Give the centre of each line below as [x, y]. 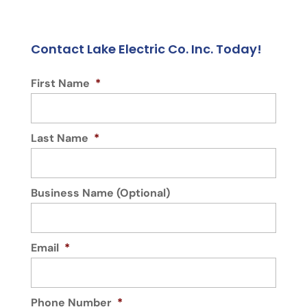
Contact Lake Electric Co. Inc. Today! [146, 49]
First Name [60, 84]
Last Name [59, 138]
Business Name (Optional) [100, 193]
